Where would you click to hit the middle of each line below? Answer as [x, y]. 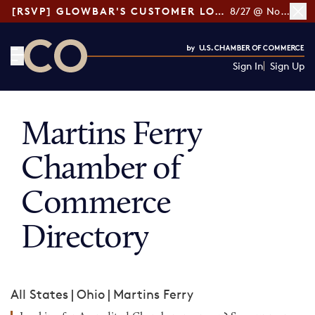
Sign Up [287, 66]
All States [39, 294]
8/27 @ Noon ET [285, 11]
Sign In [248, 66]
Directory [85, 239]
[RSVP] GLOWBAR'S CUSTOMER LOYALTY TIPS [219, 11]
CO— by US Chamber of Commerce [128, 81]
